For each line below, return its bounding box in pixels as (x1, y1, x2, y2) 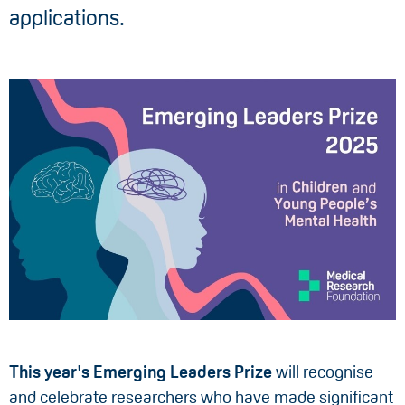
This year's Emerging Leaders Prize (9, 363, 272, 381)
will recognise (272, 363, 373, 381)
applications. (9, 5, 125, 30)
